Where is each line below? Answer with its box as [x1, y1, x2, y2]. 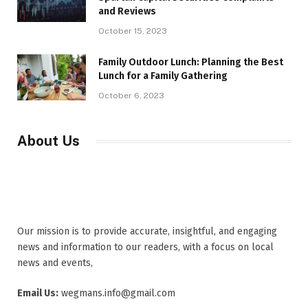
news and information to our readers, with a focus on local [17, 241, 274, 254]
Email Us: [17, 287, 58, 300]
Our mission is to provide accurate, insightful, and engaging [17, 225, 277, 238]
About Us [17, 133, 80, 150]
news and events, [17, 257, 93, 269]
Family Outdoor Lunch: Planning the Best [98, 56, 283, 69]
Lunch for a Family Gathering [98, 70, 228, 82]
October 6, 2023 [98, 91, 164, 101]
